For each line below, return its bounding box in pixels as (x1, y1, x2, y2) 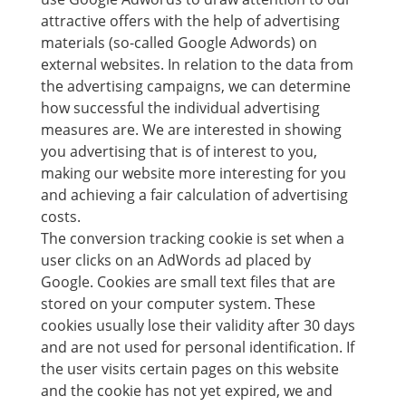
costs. (40, 207, 81, 227)
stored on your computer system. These (40, 294, 315, 314)
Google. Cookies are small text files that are (40, 272, 335, 292)
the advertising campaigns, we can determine (40, 76, 351, 96)
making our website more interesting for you (40, 163, 346, 183)
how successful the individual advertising (40, 98, 320, 118)
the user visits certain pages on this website (40, 359, 339, 379)
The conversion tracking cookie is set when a (40, 228, 344, 248)
